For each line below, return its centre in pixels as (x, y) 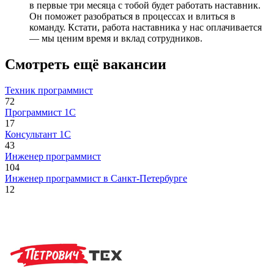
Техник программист (49, 91)
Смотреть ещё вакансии (86, 65)
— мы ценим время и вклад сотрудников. (116, 39)
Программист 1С (40, 113)
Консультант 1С (38, 135)
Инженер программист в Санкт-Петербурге (96, 179)
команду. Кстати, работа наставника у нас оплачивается (146, 28)
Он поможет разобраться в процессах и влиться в (132, 17)
